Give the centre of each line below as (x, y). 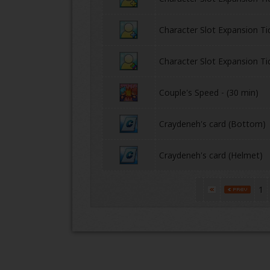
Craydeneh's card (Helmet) (211, 155)
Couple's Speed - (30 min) (209, 93)
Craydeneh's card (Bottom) (212, 124)
